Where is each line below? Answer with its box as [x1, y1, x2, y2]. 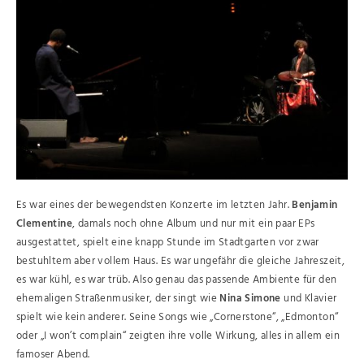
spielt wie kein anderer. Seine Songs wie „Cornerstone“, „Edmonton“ [16, 308, 339, 326]
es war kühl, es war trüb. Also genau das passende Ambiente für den [16, 271, 337, 288]
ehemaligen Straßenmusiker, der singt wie [16, 289, 220, 307]
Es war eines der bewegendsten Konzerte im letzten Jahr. [16, 196, 292, 214]
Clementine [16, 214, 73, 232]
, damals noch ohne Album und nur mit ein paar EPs [72, 214, 315, 232]
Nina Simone [219, 289, 281, 307]
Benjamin [292, 196, 338, 214]
